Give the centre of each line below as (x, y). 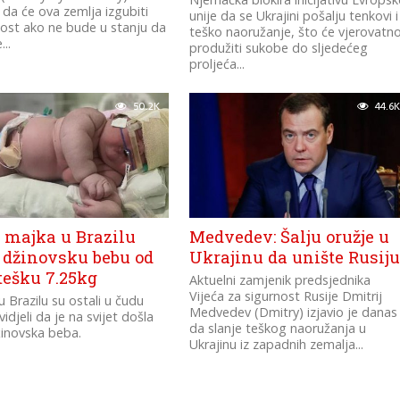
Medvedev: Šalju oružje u (290, 237)
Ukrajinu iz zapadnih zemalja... (277, 344)
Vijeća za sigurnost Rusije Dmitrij (286, 296)
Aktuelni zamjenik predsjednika (280, 280)
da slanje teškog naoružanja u (278, 328)
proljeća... (217, 64)
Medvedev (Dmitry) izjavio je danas (294, 312)
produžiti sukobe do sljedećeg (279, 48)
